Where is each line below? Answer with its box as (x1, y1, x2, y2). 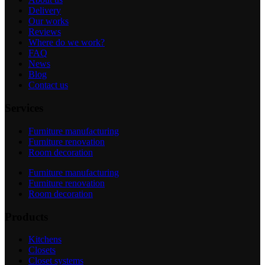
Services (5, 102, 43, 115)
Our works (28, 16, 69, 27)
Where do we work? (28, 37, 105, 48)
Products (5, 210, 48, 223)
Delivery (28, 5, 61, 16)
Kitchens (28, 234, 62, 245)
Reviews (28, 27, 61, 37)
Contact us (28, 80, 68, 91)
